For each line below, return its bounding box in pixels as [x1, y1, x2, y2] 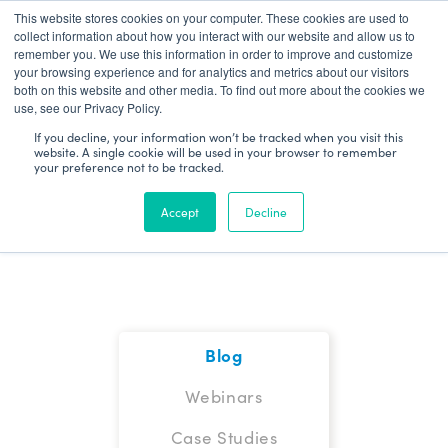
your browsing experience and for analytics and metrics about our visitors [14, 63, 409, 80]
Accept [161, 203, 199, 220]
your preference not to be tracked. [34, 158, 224, 175]
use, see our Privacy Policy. [14, 99, 162, 116]
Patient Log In [35, 12, 149, 38]
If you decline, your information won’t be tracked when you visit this [34, 128, 403, 145]
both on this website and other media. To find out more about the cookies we [14, 81, 425, 98]
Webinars [185, 384, 263, 408]
